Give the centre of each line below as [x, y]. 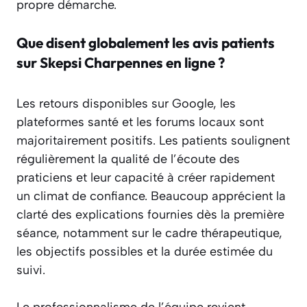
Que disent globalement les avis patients [146, 43]
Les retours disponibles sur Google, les [126, 104]
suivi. [31, 270]
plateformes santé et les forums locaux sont [140, 122]
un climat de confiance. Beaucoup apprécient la [151, 196]
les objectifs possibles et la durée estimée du [145, 252]
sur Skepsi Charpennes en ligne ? [121, 63]
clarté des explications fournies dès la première [150, 215]
